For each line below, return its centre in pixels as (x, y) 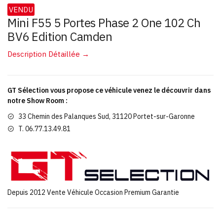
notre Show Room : (37, 100)
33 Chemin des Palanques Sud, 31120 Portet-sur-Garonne (107, 116)
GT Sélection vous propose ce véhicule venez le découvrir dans (109, 90)
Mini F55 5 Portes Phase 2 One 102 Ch (104, 22)
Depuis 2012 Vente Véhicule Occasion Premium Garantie (93, 193)
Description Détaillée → (48, 54)
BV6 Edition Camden (60, 36)
